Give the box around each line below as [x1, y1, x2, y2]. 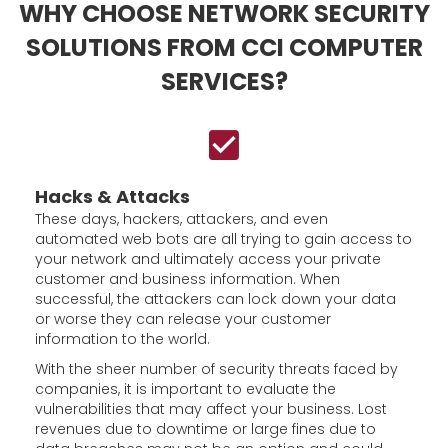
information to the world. [35, 329, 210, 349]
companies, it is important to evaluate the [35, 379, 336, 399]
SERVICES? [160, 65, 288, 98]
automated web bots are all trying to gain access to [35, 229, 412, 249]
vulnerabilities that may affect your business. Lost [35, 399, 387, 419]
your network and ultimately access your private [35, 249, 381, 269]
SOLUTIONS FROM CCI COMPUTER [25, 31, 423, 64]
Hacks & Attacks [35, 184, 190, 209]
